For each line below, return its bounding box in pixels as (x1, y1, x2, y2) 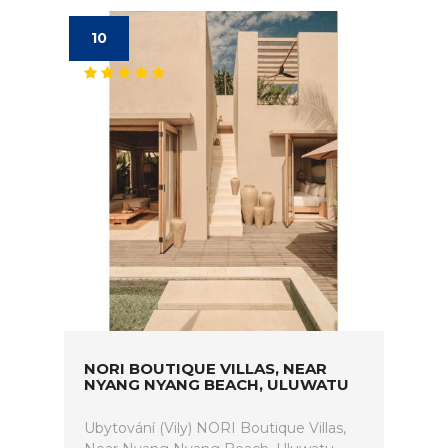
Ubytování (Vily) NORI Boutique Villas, (84, 419, 346, 437)
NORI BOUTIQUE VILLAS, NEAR (84, 359, 327, 378)
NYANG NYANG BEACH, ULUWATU (84, 375, 349, 394)
